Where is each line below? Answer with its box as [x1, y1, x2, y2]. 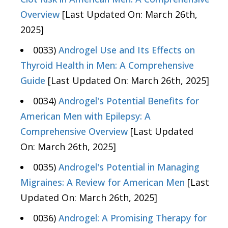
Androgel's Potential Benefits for [59, 95, 199, 107]
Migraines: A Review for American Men [20, 176, 185, 189]
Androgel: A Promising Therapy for [59, 212, 207, 224]
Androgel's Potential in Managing [59, 161, 199, 174]
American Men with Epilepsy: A [20, 110, 151, 123]
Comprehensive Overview [20, 125, 128, 138]
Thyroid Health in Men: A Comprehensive [20, 59, 194, 72]
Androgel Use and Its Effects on [59, 44, 195, 56]
